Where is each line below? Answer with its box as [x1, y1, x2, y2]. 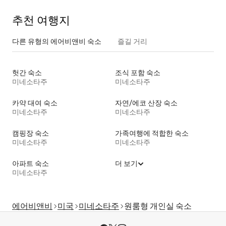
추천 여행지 [12, 13, 70, 28]
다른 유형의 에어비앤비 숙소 [12, 37, 101, 46]
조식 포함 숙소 [115, 68, 160, 78]
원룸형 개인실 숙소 [124, 201, 192, 212]
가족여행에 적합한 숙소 [115, 129, 189, 138]
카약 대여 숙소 [12, 98, 58, 108]
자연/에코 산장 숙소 [115, 98, 178, 108]
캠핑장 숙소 [12, 129, 49, 138]
